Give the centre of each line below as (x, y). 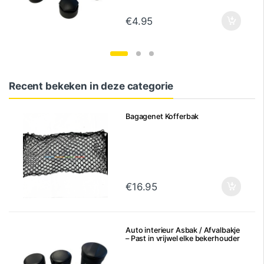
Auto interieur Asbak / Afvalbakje (183, 230)
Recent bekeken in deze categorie (91, 86)
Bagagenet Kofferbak (162, 117)
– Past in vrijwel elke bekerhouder (183, 238)
